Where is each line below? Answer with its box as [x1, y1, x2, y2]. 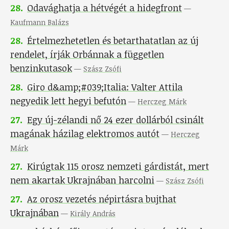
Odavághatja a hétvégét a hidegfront [27, 2, 182, 14]
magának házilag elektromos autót [10, 127, 159, 140]
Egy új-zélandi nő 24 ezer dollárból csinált [27, 113, 204, 126]
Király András [70, 209, 116, 219]
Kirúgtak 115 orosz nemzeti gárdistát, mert [27, 160, 209, 173]
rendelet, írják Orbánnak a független [10, 48, 164, 61]
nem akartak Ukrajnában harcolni [10, 174, 154, 187]
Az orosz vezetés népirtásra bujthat [27, 193, 176, 205]
